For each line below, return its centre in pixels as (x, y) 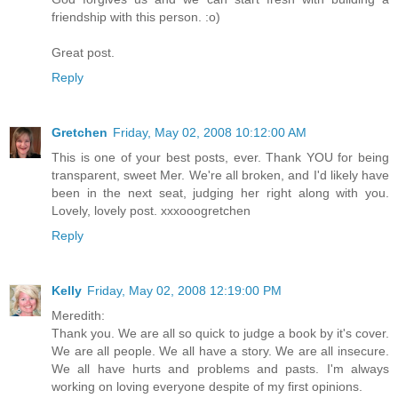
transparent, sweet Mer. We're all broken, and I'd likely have (220, 175)
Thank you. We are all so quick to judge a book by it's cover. (220, 334)
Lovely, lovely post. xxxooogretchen (151, 211)
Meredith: (78, 316)
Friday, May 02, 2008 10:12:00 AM (210, 133)
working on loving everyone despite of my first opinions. (207, 387)
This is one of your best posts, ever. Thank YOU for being (220, 158)
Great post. (83, 53)
